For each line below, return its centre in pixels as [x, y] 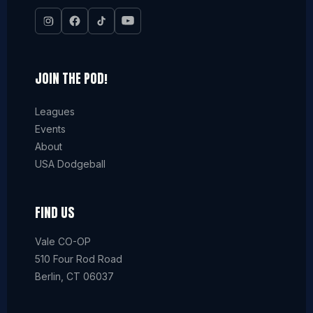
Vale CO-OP [63, 241]
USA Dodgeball [70, 164]
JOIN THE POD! [71, 79]
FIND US [55, 213]
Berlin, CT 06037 [74, 276]
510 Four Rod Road [79, 259]
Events [50, 129]
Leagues [55, 111]
